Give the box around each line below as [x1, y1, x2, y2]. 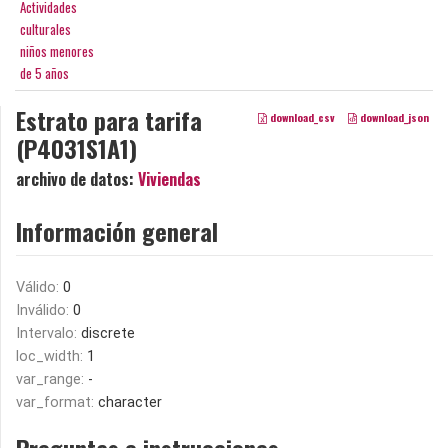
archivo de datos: [16, 166, 138, 191]
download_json [356, 108, 429, 125]
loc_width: [16, 347, 87, 365]
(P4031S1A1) [16, 129, 137, 166]
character [98, 393, 162, 411]
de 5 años [20, 62, 69, 83]
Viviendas [138, 166, 201, 191]
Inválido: [16, 301, 73, 319]
